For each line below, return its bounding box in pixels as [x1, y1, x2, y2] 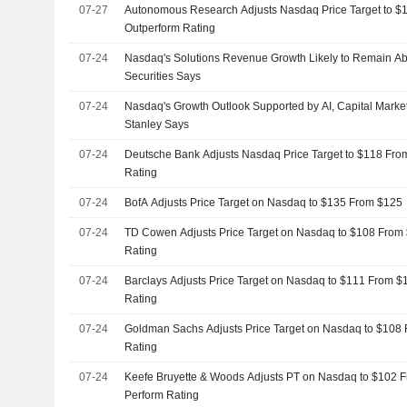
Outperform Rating [124, 22, 216, 35]
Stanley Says [124, 118, 190, 131]
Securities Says [124, 70, 202, 83]
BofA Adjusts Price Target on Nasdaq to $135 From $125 [124, 196, 403, 209]
